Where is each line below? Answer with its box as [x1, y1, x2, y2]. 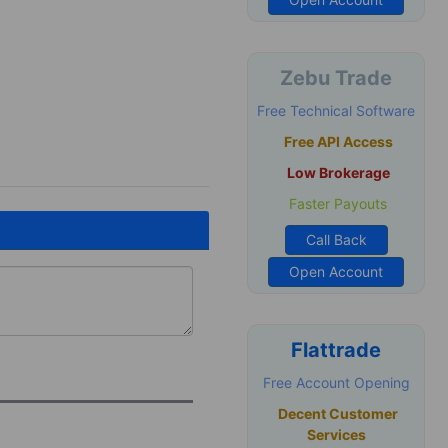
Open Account [289, 263, 383, 280]
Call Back [305, 231, 367, 248]
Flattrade [291, 338, 381, 362]
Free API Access [283, 133, 393, 150]
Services [306, 426, 366, 443]
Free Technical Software [257, 102, 415, 119]
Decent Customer [278, 405, 398, 422]
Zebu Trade [280, 66, 392, 90]
